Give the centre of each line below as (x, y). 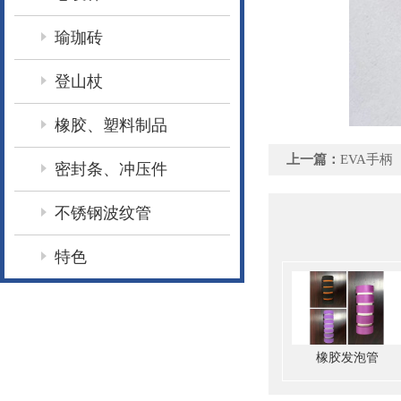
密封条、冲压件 (111, 169)
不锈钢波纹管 (103, 213)
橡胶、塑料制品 (111, 125)
